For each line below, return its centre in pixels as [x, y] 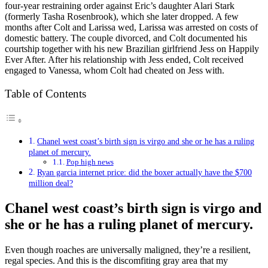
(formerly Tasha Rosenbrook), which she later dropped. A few [122, 16]
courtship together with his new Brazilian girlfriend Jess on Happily [132, 48]
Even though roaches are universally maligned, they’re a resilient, [128, 250]
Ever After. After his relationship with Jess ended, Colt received [124, 59]
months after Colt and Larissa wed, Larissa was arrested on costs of [131, 27]
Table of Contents [45, 94]
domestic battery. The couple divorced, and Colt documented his [126, 38]
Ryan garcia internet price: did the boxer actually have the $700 [144, 173]
